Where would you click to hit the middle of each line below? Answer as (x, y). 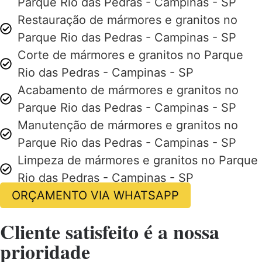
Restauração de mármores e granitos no (127, 20)
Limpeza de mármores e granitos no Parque (138, 161)
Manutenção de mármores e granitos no (128, 125)
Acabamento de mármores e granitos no (128, 90)
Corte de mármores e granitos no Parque (130, 55)
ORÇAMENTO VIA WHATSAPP (95, 196)
